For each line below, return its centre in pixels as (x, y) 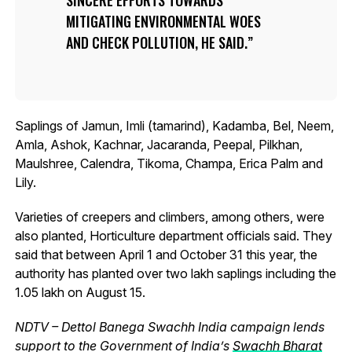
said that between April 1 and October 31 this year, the (166, 254)
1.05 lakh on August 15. (80, 292)
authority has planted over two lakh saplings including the (175, 273)
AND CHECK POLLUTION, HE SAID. (156, 42)
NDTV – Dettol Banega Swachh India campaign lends (169, 326)
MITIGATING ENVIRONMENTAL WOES (163, 21)
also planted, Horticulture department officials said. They (173, 235)
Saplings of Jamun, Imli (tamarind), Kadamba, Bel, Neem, (174, 125)
